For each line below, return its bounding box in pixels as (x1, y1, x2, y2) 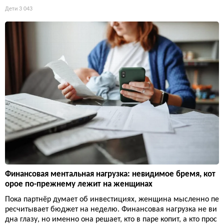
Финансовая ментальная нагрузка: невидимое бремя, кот (5, 169, 215, 178)
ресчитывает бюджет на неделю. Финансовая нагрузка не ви (5, 205, 217, 213)
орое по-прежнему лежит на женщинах (5, 179, 152, 188)
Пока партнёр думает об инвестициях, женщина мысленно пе (5, 195, 219, 203)
